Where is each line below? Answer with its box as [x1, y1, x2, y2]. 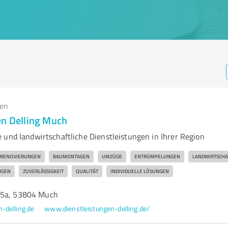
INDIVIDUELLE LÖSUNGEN [110, 167, 169, 175]
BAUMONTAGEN [52, 153, 90, 160]
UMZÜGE [101, 153, 122, 160]
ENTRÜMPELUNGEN [134, 153, 180, 160]
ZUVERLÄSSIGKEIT [22, 167, 64, 175]
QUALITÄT [75, 167, 98, 175]
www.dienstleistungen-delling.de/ [44, 204, 150, 213]
